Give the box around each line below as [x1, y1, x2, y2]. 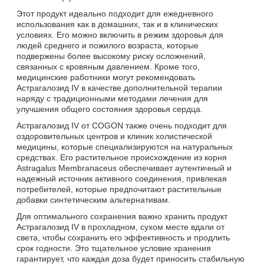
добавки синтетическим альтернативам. [16, 194, 170, 204]
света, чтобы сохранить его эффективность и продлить [16, 232, 230, 242]
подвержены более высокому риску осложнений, [16, 51, 206, 61]
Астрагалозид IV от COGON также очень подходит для [16, 120, 227, 130]
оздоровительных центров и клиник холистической [16, 131, 212, 141]
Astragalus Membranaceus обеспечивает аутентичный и [16, 163, 232, 173]
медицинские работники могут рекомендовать [16, 72, 195, 82]
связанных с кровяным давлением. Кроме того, [16, 61, 200, 71]
